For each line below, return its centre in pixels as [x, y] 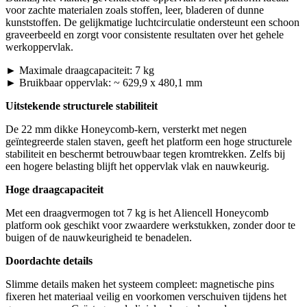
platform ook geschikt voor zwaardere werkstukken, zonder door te [150, 225]
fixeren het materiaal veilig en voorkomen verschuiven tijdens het [146, 297]
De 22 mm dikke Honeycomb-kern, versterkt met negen [126, 130]
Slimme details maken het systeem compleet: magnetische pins [140, 284]
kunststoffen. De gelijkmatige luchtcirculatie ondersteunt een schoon [152, 23]
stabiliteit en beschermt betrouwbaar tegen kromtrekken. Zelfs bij [145, 154]
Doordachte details [49, 261]
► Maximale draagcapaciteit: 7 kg [80, 71]
